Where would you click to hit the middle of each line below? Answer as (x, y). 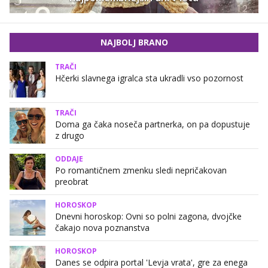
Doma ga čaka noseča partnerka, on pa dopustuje (153, 124)
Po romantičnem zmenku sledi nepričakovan (141, 170)
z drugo (70, 135)
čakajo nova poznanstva (102, 227)
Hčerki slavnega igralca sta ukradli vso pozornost (149, 78)
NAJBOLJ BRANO (134, 42)
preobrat (72, 181)
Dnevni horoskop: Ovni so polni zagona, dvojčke (148, 216)
